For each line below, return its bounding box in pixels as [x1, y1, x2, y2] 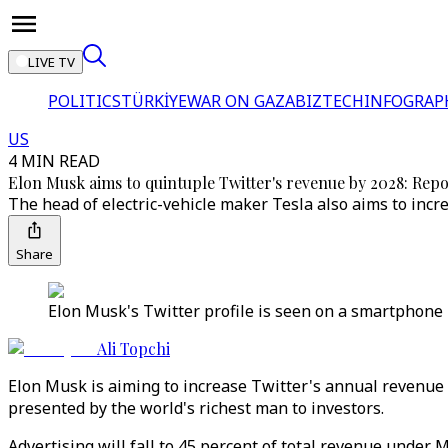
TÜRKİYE [121, 90, 187, 112]
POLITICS [48, 90, 121, 112]
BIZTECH [295, 90, 364, 112]
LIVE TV [28, 53, 75, 71]
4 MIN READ [8, 150, 100, 172]
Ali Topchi [97, 338, 170, 359]
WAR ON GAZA [187, 90, 295, 112]
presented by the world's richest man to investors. [8, 397, 384, 419]
